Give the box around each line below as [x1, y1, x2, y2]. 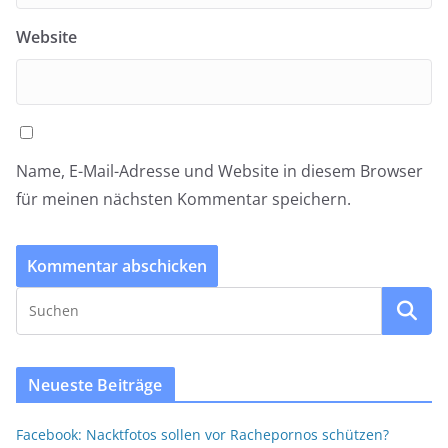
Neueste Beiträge [28, 374, 163, 396]
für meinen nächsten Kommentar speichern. [16, 188, 351, 210]
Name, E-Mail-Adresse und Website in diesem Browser [16, 160, 423, 182]
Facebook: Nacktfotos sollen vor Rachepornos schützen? [16, 425, 389, 444]
